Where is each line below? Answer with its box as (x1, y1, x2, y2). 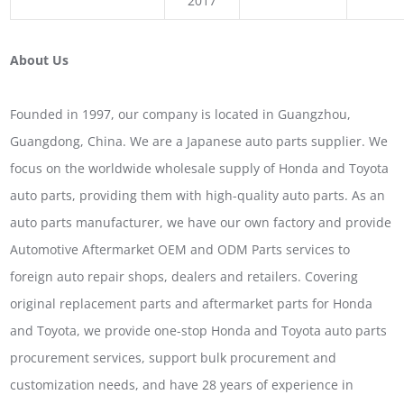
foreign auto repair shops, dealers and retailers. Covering (10, 267, 359, 285)
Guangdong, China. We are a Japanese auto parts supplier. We (10, 132, 389, 150)
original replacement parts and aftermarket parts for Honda (10, 294, 373, 312)
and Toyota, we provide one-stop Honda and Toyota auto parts (10, 321, 388, 339)
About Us (10, 50, 69, 69)
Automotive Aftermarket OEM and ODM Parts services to (10, 240, 351, 258)
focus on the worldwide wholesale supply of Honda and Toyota (10, 159, 390, 177)
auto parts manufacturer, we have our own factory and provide (10, 213, 392, 231)
